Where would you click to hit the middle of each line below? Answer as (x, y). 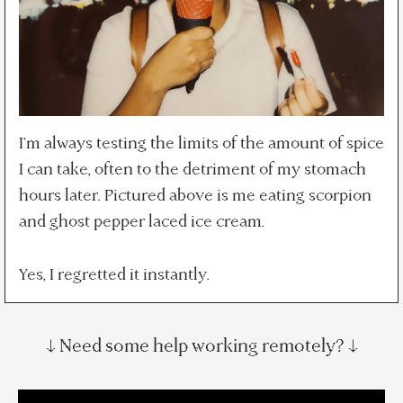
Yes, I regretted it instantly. (114, 275)
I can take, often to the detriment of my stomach (192, 170)
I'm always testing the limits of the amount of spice (201, 144)
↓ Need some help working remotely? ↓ (201, 346)
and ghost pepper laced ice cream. (141, 222)
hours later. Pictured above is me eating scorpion (195, 196)
